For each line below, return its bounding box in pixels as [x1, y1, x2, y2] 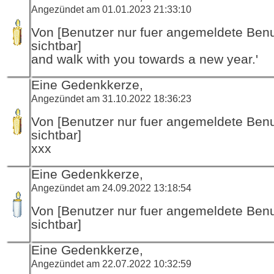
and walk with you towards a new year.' [31, 51, 258, 67]
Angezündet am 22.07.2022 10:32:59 [31, 257, 191, 269]
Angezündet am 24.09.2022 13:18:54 [31, 182, 191, 193]
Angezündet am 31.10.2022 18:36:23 [31, 92, 191, 104]
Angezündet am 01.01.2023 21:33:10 [31, 3, 191, 15]
